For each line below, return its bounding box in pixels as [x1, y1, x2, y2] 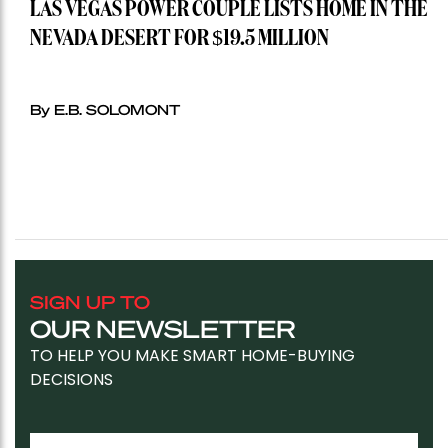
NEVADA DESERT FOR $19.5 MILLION [30, 28, 329, 51]
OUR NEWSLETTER [30, 313, 295, 345]
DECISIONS [30, 368, 113, 392]
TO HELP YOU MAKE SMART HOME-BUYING [30, 344, 355, 368]
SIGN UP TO [30, 290, 150, 314]
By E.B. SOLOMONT [30, 100, 180, 119]
